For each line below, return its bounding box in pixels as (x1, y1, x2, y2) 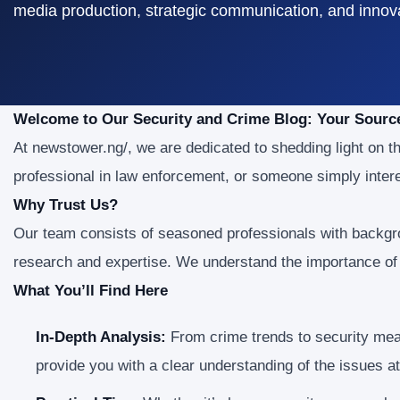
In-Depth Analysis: (36, 329, 166, 346)
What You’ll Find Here (13, 282, 168, 299)
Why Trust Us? (13, 196, 118, 213)
